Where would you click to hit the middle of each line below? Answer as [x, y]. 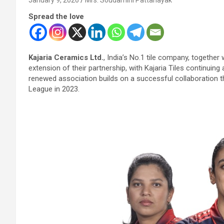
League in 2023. [54, 89]
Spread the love [56, 16]
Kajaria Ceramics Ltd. [66, 57]
